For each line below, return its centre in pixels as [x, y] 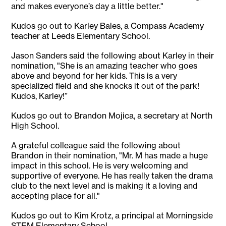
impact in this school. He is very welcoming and [100, 166]
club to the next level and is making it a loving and [105, 186]
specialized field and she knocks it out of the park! [105, 86]
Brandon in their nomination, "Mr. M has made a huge [110, 156]
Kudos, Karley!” [40, 96]
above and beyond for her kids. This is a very [94, 76]
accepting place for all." [56, 196]
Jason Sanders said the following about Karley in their [113, 56]
